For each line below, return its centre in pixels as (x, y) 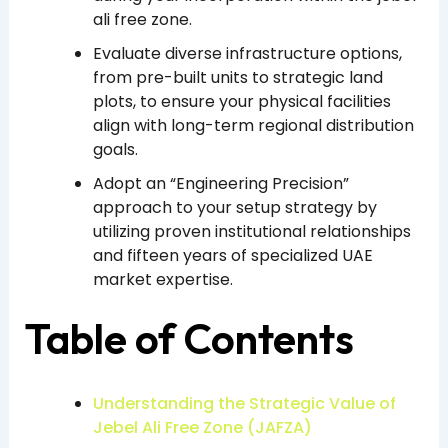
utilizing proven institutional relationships (251, 232)
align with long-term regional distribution (253, 126)
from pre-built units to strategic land (237, 78)
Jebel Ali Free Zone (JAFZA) (202, 427)
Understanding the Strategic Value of (244, 403)
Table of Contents (189, 339)
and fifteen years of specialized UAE (232, 256)
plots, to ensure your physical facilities (241, 102)
